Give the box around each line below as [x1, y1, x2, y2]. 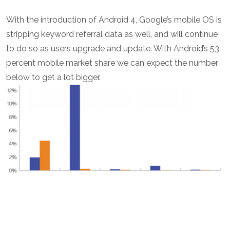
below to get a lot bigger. [6, 72, 101, 83]
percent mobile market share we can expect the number [6, 58, 218, 68]
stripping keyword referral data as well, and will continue [6, 29, 218, 40]
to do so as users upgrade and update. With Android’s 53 [6, 44, 219, 54]
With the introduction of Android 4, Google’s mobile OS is [6, 15, 222, 25]
